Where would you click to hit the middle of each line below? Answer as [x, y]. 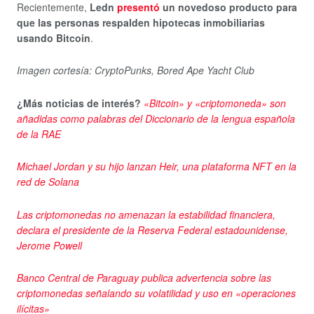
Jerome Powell [49, 245]
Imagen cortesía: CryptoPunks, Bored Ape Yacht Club [136, 70]
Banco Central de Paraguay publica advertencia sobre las [144, 278]
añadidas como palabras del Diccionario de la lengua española [156, 118]
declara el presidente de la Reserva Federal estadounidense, [152, 230]
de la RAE [39, 134]
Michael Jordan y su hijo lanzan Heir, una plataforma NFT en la [157, 166]
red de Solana [48, 182]
